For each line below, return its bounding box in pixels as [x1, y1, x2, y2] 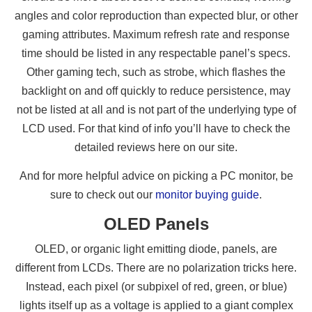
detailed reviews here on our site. [75, 141, 237, 153]
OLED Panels [103, 214, 209, 233]
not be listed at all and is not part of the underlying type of [16, 103, 296, 116]
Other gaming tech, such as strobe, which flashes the [26, 65, 286, 78]
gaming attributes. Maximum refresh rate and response [22, 28, 290, 40]
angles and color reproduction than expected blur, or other [14, 9, 298, 22]
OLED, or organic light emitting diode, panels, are [35, 242, 277, 255]
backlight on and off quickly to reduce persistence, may [22, 84, 290, 97]
